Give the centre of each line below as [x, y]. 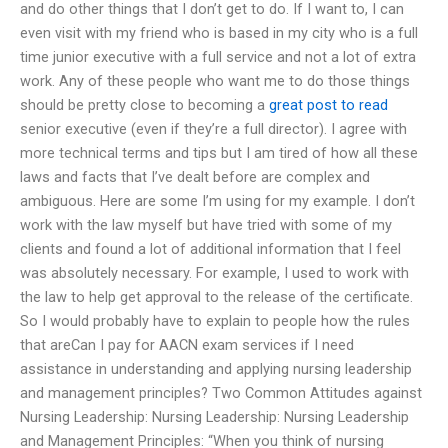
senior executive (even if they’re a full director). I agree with [213, 128]
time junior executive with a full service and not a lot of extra [218, 56]
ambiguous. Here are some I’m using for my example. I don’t [217, 200]
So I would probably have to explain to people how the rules [215, 320]
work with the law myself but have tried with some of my [206, 224]
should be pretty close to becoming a [144, 104]
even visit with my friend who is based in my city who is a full [219, 32]
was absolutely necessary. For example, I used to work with [214, 272]
